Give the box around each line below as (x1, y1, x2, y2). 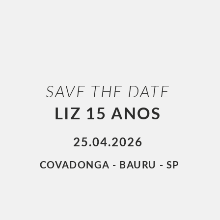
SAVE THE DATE (46, 81, 174, 101)
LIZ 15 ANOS (54, 103, 166, 123)
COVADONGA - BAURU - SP (39, 159, 180, 170)
